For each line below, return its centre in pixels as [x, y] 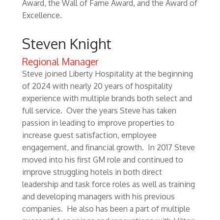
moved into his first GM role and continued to [102, 160]
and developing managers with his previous [98, 196]
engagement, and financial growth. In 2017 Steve [108, 147]
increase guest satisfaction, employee [89, 135]
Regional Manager [60, 61]
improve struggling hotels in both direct [92, 172]
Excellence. [42, 15]
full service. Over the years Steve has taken [99, 110]
